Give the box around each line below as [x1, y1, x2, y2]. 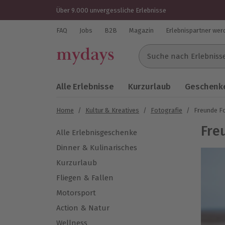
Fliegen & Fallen [56, 173, 114, 182]
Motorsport [56, 188, 96, 197]
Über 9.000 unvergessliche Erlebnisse [56, 6, 166, 14]
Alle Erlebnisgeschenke [56, 128, 137, 137]
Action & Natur [56, 203, 109, 212]
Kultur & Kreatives [85, 106, 139, 114]
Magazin [129, 26, 154, 34]
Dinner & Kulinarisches [56, 143, 137, 152]
